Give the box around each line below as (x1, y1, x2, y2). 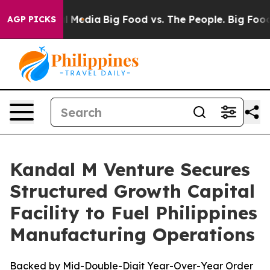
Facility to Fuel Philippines (10, 201, 257, 224)
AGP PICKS (7, 14, 56, 25)
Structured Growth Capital (10, 180, 255, 202)
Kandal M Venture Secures (10, 158, 250, 181)
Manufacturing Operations (10, 223, 255, 246)
